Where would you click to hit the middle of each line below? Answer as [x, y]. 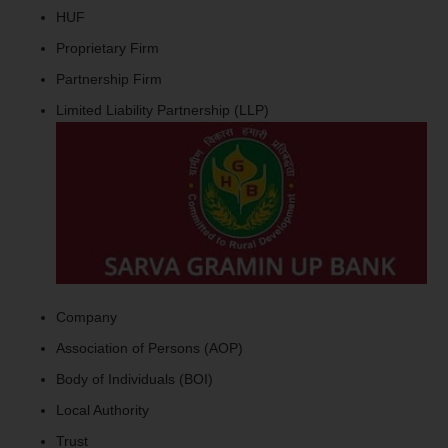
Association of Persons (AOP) [149, 347]
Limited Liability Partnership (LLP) [162, 109]
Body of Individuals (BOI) [134, 378]
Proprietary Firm [107, 47]
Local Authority [102, 409]
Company [86, 316]
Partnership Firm [109, 78]
